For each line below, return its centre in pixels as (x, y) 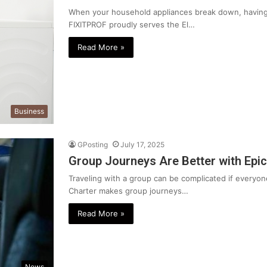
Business (29, 111)
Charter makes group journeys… (128, 191)
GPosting (93, 145)
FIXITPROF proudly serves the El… (132, 24)
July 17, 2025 (142, 145)
